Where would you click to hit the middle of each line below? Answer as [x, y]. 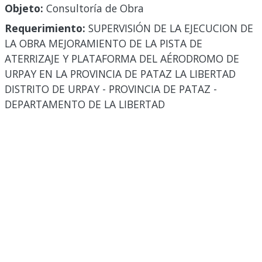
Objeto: [24, 8]
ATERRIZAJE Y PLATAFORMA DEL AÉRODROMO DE [122, 59]
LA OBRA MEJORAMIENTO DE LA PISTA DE [104, 44]
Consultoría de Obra [94, 8]
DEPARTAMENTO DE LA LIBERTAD [85, 104]
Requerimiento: [45, 28]
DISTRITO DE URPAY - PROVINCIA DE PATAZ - [111, 89]
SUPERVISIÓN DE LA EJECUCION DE [169, 28]
